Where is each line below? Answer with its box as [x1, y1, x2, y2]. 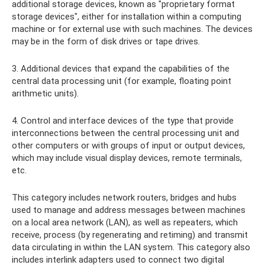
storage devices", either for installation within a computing [12, 11, 241, 22]
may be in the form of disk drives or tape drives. [12, 36, 200, 47]
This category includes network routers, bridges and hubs [12, 192, 237, 203]
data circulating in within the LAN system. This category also [12, 242, 250, 253]
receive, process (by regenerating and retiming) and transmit [12, 230, 248, 241]
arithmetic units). [12, 88, 79, 99]
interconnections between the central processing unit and [12, 128, 239, 139]
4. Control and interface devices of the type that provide [12, 115, 234, 127]
